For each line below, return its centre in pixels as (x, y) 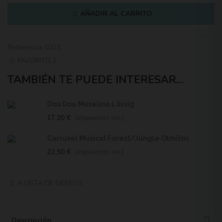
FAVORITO (34, 60)
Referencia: (25, 47)
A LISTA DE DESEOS (50, 183)
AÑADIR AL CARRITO (116, 13)
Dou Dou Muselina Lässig (91, 104)
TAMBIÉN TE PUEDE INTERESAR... (95, 80)
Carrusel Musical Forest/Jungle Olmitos (118, 138)
